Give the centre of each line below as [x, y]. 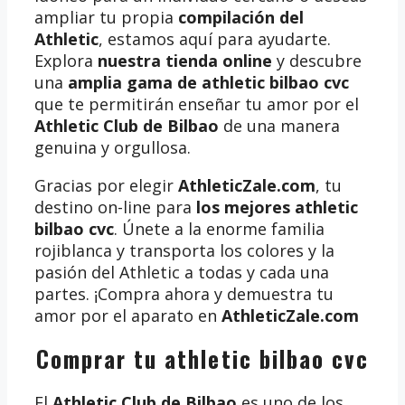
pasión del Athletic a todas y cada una [182, 273]
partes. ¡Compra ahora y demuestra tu [184, 294]
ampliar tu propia [106, 18]
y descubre [317, 61]
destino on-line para [115, 207]
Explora [66, 61]
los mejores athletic [277, 207]
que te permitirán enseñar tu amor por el [197, 104]
